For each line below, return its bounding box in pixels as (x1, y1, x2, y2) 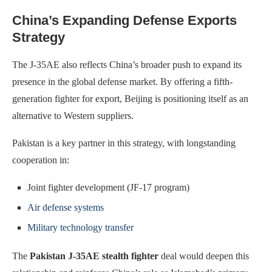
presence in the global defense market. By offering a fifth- (12, 76, 233, 87)
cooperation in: (12, 154, 69, 165)
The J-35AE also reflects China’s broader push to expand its (12, 59, 242, 70)
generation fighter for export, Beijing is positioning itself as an (12, 93, 248, 104)
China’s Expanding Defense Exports (12, 12, 237, 28)
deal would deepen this (158, 250, 249, 261)
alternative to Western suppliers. (12, 110, 134, 121)
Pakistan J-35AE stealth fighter (30, 250, 158, 261)
